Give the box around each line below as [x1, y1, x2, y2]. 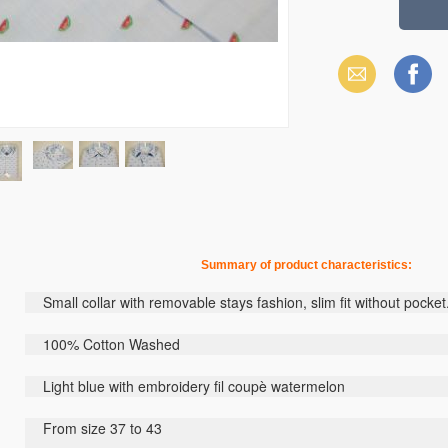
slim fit [311, 292, 351, 313]
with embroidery [109, 376, 210, 397]
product [274, 258, 318, 273]
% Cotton [67, 334, 125, 355]
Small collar [43, 292, 116, 313]
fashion [257, 292, 303, 313]
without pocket [355, 292, 446, 313]
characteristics [321, 258, 408, 273]
